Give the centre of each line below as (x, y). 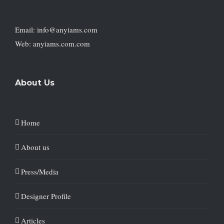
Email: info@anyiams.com (56, 29)
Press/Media (40, 171)
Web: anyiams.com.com (52, 43)
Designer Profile (46, 196)
